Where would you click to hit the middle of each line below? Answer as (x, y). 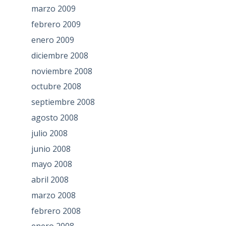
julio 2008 (49, 133)
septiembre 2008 (63, 102)
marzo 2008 (53, 195)
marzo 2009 (53, 9)
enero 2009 (52, 40)
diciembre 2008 (60, 55)
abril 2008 (50, 180)
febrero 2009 (56, 24)
